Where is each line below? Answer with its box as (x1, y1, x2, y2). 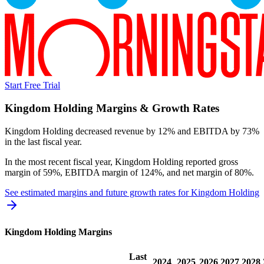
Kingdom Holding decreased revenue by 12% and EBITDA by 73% (5, 126, 259, 136)
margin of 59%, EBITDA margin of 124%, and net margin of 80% (5, 167, 252, 177)
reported (183, 156, 216, 167)
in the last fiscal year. (5, 136, 82, 147)
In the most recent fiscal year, (5, 156, 115, 167)
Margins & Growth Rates (93, 102, 219, 115)
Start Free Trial (5, 80, 60, 91)
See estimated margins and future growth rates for (5, 187, 191, 197)
